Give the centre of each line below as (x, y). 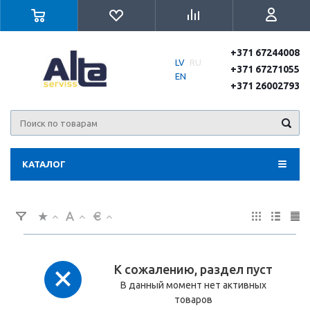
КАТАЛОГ (44, 164)
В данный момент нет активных (193, 285)
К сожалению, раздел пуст (193, 269)
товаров (193, 300)
